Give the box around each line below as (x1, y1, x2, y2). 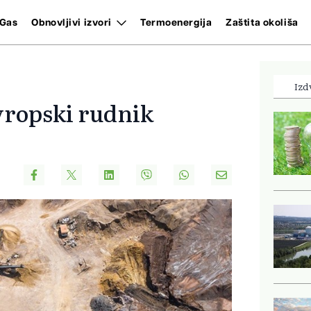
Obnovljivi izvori (31, 17, 112, 28)
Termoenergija (140, 17, 212, 28)
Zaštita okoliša (226, 17, 299, 28)
